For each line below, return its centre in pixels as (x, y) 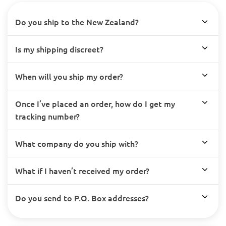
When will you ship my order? (69, 76)
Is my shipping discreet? (59, 49)
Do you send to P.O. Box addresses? (82, 198)
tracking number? (47, 116)
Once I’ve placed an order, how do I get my (95, 103)
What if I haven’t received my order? (82, 171)
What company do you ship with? (77, 143)
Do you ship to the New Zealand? (77, 22)
